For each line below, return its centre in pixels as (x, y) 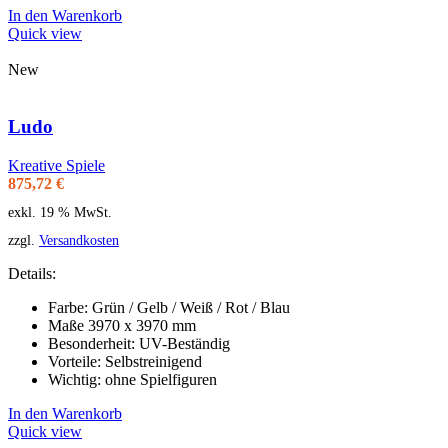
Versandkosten (79, 239)
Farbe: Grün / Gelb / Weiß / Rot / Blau (169, 307)
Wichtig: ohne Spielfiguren (132, 379)
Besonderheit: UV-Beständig (139, 343)
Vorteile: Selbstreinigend (125, 361)
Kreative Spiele (56, 165)
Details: (32, 273)
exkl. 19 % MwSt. (60, 211)
